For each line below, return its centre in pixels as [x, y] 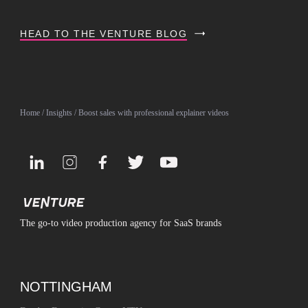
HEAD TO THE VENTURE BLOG [104, 34]
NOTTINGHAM [66, 287]
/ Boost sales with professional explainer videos [151, 113]
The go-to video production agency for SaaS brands [121, 223]
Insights [59, 113]
